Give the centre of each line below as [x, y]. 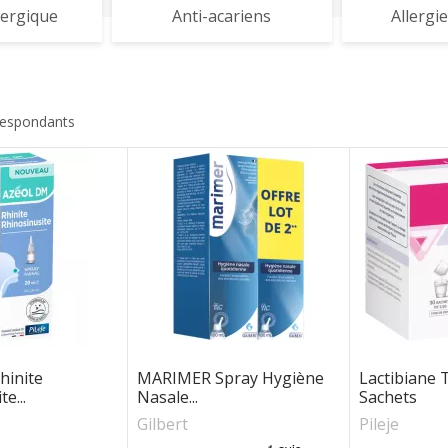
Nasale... [167, 397]
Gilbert [162, 424]
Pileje [379, 424]
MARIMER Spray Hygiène [230, 378]
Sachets [388, 397]
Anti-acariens [221, 15]
